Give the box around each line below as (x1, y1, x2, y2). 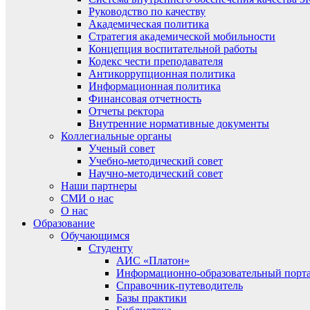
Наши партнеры (61, 180, 137, 192)
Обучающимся (61, 230, 129, 241)
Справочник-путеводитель (116, 280, 243, 291)
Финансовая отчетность (89, 93, 201, 104)
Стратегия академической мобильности (89, 30, 275, 42)
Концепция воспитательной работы (89, 43, 257, 55)
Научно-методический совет (89, 167, 223, 179)
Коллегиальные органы (61, 130, 172, 142)
